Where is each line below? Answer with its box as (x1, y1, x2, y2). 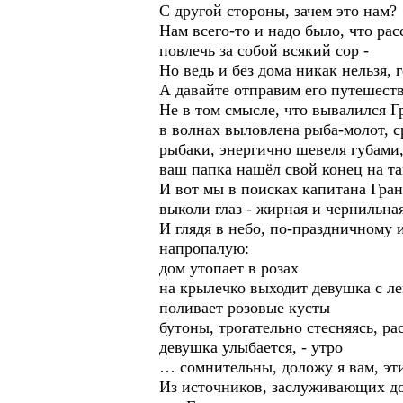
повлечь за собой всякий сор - (159, 41, 369, 59)
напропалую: (159, 239, 249, 257)
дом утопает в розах (159, 259, 299, 277)
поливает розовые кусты (159, 299, 330, 317)
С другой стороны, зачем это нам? (159, 2, 397, 20)
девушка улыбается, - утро (159, 338, 343, 356)
